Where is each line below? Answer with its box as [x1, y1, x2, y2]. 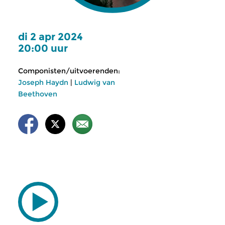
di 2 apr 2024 [18, 31, 83, 43]
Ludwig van [74, 78, 115, 87]
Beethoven [18, 89, 57, 98]
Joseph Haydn [18, 78, 68, 87]
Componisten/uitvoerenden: [18, 66, 120, 75]
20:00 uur [18, 42, 68, 54]
